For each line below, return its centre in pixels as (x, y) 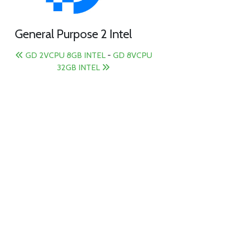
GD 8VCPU (132, 55)
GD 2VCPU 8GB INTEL (64, 55)
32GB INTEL (80, 68)
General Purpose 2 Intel (74, 34)
